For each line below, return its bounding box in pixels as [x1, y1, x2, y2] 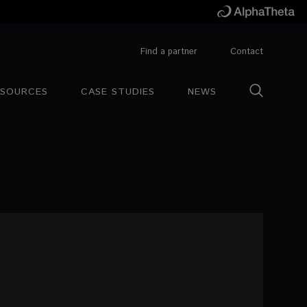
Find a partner [140, 45, 197, 58]
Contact [230, 45, 263, 58]
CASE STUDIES [81, 84, 155, 99]
